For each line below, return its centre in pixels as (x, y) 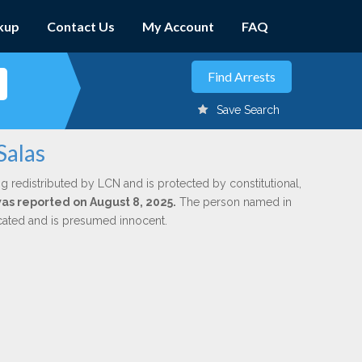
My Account (178, 26)
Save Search (248, 110)
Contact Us (81, 26)
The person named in (234, 202)
